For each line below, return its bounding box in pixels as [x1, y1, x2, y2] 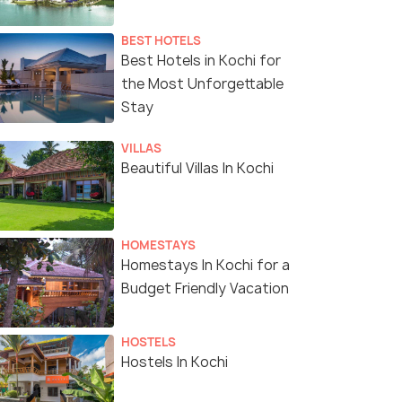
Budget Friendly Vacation [121, 279, 289, 299]
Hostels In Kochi [121, 353, 228, 372]
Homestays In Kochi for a [121, 256, 290, 275]
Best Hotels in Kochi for [121, 51, 281, 71]
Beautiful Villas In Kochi [121, 159, 274, 179]
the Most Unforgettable [121, 74, 284, 94]
